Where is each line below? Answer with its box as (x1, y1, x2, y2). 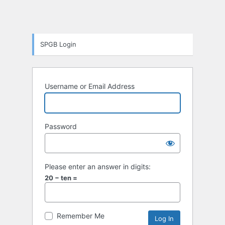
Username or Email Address (45, 82, 135, 91)
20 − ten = (45, 174, 77, 182)
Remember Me (57, 211, 104, 220)
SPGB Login (40, 40, 76, 49)
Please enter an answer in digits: (45, 162, 151, 171)
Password (45, 122, 77, 131)
